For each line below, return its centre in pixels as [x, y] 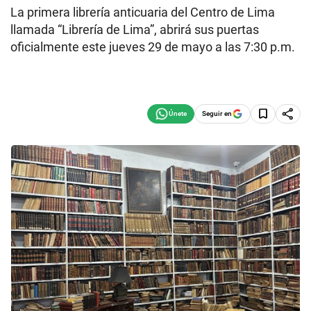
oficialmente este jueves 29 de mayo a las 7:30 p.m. [153, 47]
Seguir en [217, 113]
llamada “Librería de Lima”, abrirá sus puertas [135, 30]
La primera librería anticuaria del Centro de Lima [143, 12]
